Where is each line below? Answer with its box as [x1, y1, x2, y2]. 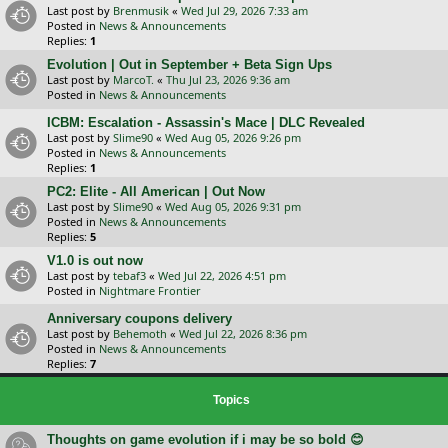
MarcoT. [113, 72, 154, 87]
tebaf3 [113, 268, 146, 283]
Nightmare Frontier [99, 283, 201, 298]
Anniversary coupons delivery [47, 311, 232, 326]
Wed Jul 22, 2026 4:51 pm [158, 268, 286, 283]
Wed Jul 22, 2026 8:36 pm [179, 326, 307, 341]
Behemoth [113, 326, 167, 341]
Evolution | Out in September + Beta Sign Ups [47, 57, 332, 72]
